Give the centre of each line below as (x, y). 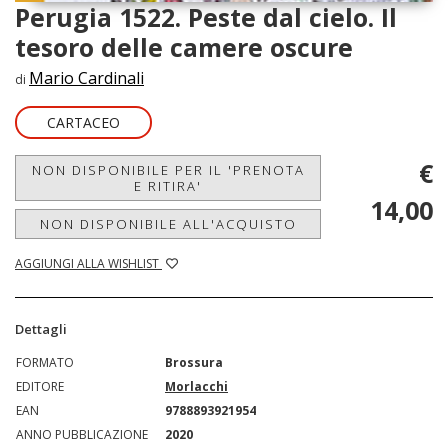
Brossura (194, 362)
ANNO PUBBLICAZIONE (82, 434)
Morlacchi (196, 386)
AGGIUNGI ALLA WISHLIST (88, 263)
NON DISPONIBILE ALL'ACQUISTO (168, 223)
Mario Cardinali (86, 77)
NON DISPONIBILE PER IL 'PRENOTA (168, 169)
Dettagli (41, 328)
